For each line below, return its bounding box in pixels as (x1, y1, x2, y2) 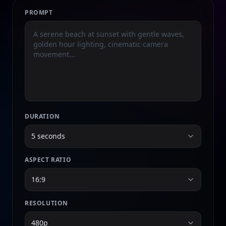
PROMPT (25, 8, 53, 17)
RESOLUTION (25, 199, 68, 207)
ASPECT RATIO (25, 155, 72, 164)
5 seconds (31, 131, 65, 141)
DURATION (25, 112, 60, 121)
